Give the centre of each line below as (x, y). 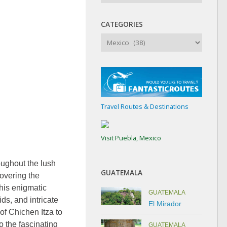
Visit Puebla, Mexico (131, 138)
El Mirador (165, 203)
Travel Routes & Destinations (145, 106)
